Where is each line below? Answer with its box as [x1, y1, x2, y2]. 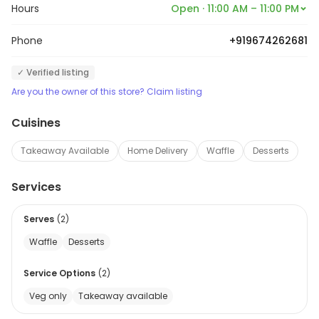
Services [11, 178, 61, 195]
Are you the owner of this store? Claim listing [11, 85, 202, 98]
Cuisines [11, 114, 61, 131]
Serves [23, 212, 54, 225]
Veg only [29, 289, 67, 302]
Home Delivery [127, 144, 188, 157]
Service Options [23, 266, 95, 279]
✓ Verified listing [17, 66, 89, 78]
